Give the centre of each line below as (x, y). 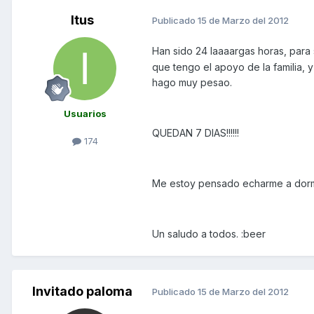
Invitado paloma (82, 291)
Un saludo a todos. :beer (209, 233)
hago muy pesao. (192, 82)
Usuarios (85, 113)
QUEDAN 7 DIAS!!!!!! (196, 132)
